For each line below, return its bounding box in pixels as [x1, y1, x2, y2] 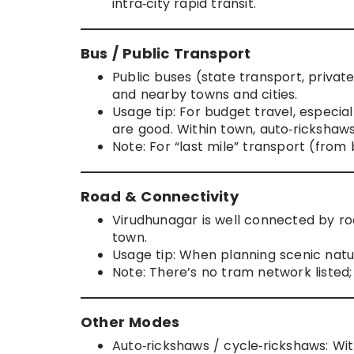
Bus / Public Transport [81, 43, 251, 64]
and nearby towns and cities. [112, 85, 298, 104]
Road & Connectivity [81, 186, 239, 207]
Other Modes [81, 312, 180, 333]
